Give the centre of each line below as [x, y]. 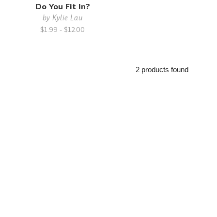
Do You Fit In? [62, 7]
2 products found [162, 70]
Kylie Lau [67, 18]
